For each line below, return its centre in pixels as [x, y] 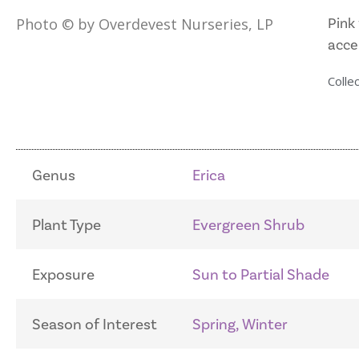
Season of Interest [95, 325]
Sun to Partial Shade [261, 275]
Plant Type [67, 225]
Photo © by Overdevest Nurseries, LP [145, 24]
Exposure [63, 275]
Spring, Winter [240, 325]
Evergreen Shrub [248, 225]
